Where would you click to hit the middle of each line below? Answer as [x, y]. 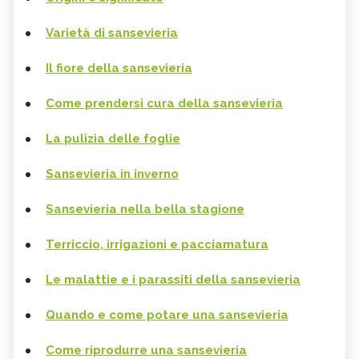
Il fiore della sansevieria [119, 69]
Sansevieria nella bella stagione [145, 210]
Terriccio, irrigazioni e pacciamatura [157, 245]
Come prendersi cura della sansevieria [164, 104]
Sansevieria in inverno [112, 174]
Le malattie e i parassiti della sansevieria [173, 280]
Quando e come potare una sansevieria [167, 315]
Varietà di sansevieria [112, 33]
